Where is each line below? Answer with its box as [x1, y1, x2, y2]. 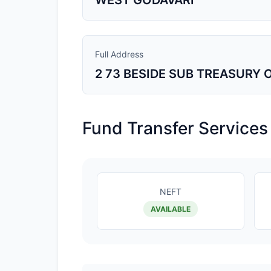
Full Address [95, 49, 143, 59]
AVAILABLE [151, 204, 191, 214]
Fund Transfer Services [82, 118, 268, 139]
